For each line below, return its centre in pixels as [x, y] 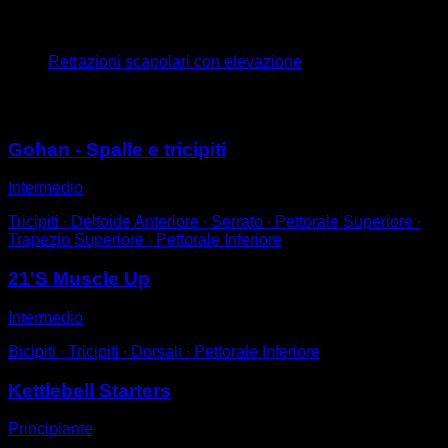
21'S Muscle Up [79, 279]
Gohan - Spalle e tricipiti [117, 149]
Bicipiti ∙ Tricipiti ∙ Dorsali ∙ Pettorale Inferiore [164, 351]
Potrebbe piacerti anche [144, 104]
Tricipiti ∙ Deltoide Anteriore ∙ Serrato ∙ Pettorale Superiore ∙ [214, 222]
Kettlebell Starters [89, 390]
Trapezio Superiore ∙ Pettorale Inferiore [145, 240]
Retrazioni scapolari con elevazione [175, 61]
